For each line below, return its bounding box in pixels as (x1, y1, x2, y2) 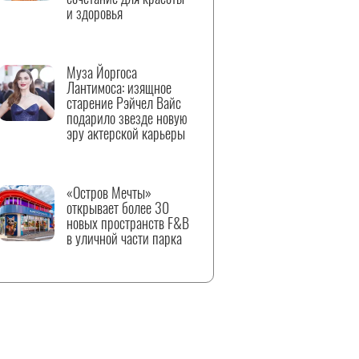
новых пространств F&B (67, 212, 189, 233)
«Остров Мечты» (67, 182, 151, 203)
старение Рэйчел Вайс (67, 92, 181, 113)
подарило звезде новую (67, 107, 188, 128)
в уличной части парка (67, 228, 182, 248)
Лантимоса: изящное (67, 77, 171, 98)
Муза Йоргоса (67, 62, 137, 83)
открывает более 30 (67, 197, 169, 218)
